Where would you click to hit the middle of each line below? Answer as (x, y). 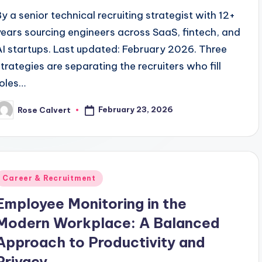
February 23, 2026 (136, 110)
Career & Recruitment (49, 178)
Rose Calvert (44, 110)
